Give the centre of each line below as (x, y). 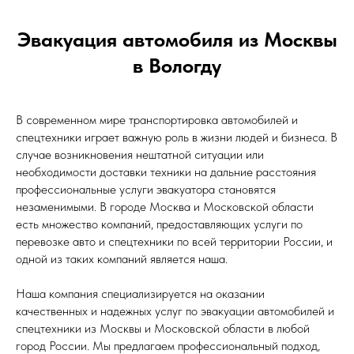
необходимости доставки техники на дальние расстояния (166, 172)
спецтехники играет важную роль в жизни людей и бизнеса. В (177, 137)
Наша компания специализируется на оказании (140, 294)
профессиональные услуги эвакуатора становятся (146, 190)
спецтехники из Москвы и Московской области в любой (163, 329)
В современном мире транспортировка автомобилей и (157, 120)
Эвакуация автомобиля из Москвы (177, 40)
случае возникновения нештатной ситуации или (140, 155)
